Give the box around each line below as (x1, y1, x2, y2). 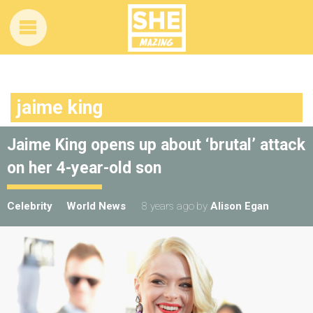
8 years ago (142, 200, 194, 212)
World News (66, 200, 126, 212)
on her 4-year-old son (7, 159, 161, 177)
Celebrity (7, 200, 52, 212)
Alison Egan (210, 200, 269, 212)
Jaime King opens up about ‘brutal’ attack (7, 136, 305, 154)
